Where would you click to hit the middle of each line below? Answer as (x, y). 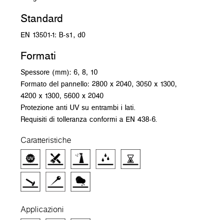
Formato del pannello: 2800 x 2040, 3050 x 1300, (99, 83)
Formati (38, 55)
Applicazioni (42, 209)
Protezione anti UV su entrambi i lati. (78, 107)
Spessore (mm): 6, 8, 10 (60, 72)
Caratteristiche (46, 140)
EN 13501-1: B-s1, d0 (53, 34)
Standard (42, 18)
